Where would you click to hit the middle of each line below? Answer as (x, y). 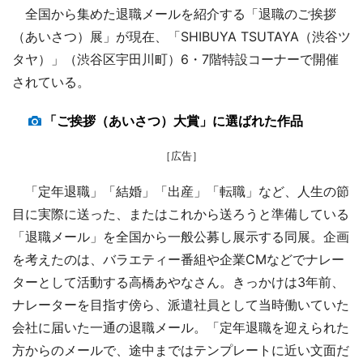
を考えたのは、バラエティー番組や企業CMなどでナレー (178, 259)
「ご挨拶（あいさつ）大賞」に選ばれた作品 (173, 120)
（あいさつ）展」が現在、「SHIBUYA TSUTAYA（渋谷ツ (181, 36)
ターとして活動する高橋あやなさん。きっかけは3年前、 (178, 282)
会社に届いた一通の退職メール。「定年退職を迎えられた (181, 327)
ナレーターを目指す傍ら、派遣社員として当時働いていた (181, 304)
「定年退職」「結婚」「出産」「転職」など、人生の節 (181, 191)
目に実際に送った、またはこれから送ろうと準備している (181, 214)
